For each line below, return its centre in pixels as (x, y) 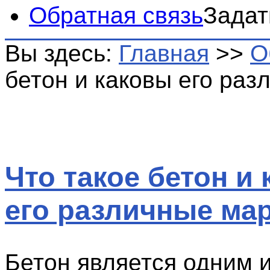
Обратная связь (116, 15)
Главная (164, 53)
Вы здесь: (62, 53)
